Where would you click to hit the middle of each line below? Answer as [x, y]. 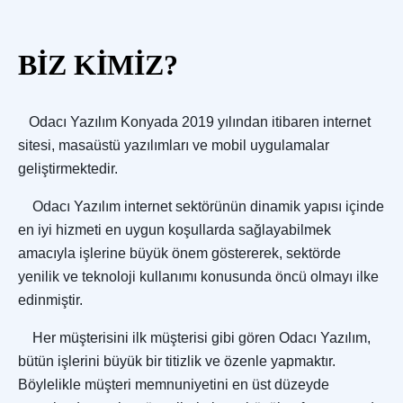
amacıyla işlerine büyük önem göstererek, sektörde [179, 254]
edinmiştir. [50, 300]
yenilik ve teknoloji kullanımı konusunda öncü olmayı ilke [198, 277]
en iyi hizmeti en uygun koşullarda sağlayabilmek [175, 230]
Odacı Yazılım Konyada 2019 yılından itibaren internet [200, 122]
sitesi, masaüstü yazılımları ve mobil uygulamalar [174, 146]
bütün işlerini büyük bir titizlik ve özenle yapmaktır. [177, 362]
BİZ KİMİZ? [98, 65]
